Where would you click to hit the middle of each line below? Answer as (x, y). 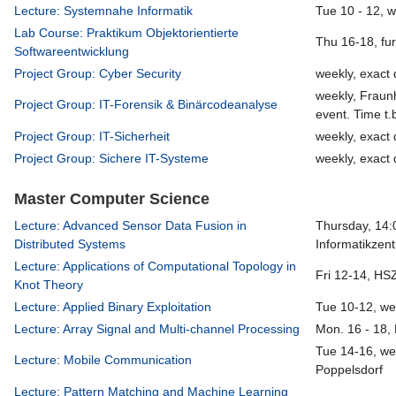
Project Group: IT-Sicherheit (92, 137)
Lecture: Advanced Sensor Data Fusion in (131, 226)
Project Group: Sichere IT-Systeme (112, 159)
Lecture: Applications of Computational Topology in (156, 267)
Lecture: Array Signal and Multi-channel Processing (157, 329)
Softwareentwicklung (72, 52)
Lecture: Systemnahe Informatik (104, 11)
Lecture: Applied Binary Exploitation (113, 307)
